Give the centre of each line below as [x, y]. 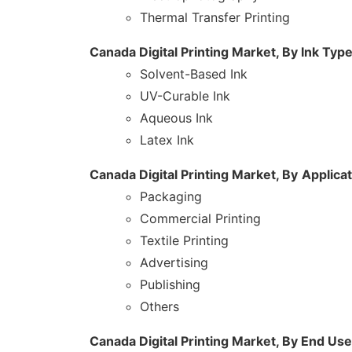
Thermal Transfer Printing [215, 18]
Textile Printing [184, 241]
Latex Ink [167, 140]
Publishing [170, 285]
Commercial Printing [200, 219]
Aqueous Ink [176, 118]
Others [159, 307]
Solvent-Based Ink [194, 74]
